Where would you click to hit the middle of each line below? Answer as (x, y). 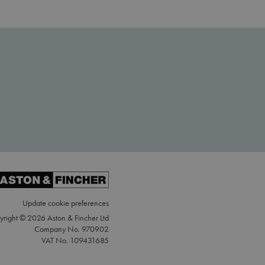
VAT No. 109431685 (75, 241)
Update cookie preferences (66, 203)
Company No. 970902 (72, 230)
